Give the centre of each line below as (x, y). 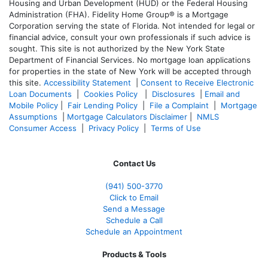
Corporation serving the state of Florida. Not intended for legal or (132, 26)
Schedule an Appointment (134, 232)
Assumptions (33, 117)
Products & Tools (134, 255)
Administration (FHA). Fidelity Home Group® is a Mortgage (119, 15)
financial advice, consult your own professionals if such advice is (130, 37)
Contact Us (134, 164)
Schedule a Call (134, 220)
